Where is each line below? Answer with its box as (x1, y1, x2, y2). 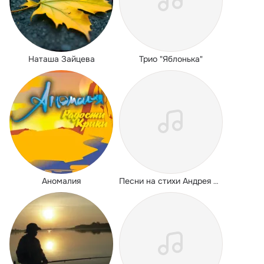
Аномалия (42, 176, 81, 186)
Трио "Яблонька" (139, 54, 203, 64)
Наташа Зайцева (28, 54, 95, 64)
